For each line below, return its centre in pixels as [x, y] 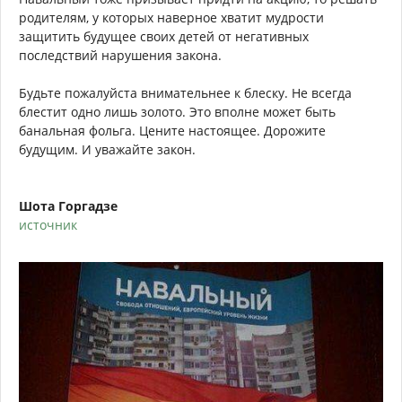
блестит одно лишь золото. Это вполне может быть [177, 112]
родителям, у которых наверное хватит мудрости [171, 18]
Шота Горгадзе [68, 206]
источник [48, 225]
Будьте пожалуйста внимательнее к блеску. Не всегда [185, 93]
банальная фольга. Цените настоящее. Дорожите [172, 131]
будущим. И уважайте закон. [107, 150]
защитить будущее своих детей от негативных [164, 37]
